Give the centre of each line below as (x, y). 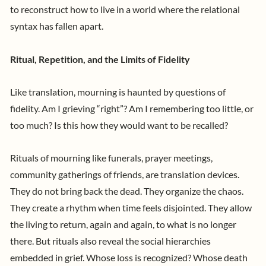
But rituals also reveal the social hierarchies (123, 241)
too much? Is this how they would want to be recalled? (120, 125)
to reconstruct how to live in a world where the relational (125, 10)
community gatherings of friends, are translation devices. (125, 174)
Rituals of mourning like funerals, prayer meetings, (111, 158)
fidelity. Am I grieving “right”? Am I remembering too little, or (132, 108)
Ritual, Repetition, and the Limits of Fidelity (100, 59)
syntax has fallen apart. (58, 26)
